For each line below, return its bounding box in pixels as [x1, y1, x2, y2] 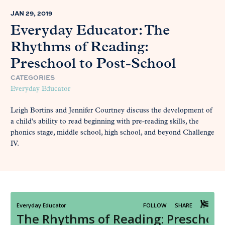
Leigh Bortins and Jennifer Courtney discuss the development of [11, 107, 212, 115]
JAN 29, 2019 [11, 9, 52, 18]
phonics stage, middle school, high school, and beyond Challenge [11, 129, 214, 137]
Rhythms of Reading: [11, 41, 148, 55]
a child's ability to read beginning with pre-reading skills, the [11, 118, 199, 126]
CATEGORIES [11, 73, 55, 82]
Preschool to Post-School [11, 57, 176, 72]
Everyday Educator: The [11, 24, 170, 39]
